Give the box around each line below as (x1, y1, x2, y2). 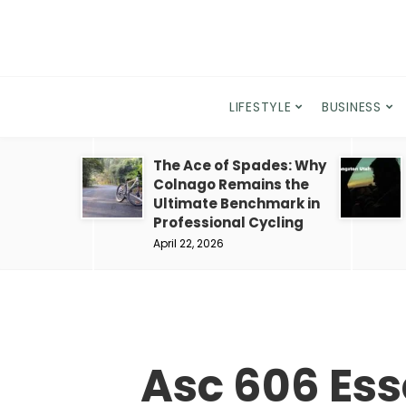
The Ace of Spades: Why (153, 156, 326, 175)
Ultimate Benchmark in (153, 194, 320, 213)
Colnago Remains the (153, 175, 309, 194)
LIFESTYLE (229, 98, 292, 116)
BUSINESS (322, 98, 382, 116)
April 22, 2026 (153, 236, 224, 251)
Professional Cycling (153, 213, 304, 232)
